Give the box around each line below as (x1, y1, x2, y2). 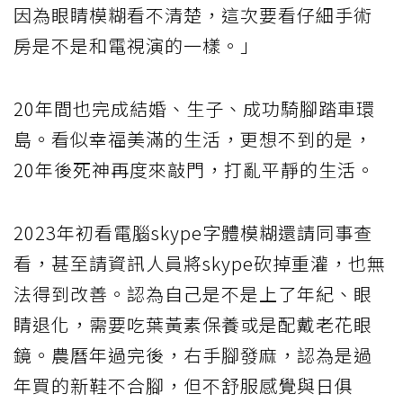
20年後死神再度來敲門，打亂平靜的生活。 (13, 156, 375, 183)
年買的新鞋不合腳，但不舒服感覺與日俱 (13, 372, 354, 399)
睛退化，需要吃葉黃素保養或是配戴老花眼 (13, 310, 372, 337)
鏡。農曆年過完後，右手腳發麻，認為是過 (13, 341, 372, 368)
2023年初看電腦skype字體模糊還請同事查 (13, 219, 372, 246)
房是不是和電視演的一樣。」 (13, 31, 259, 58)
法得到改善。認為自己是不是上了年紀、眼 (13, 280, 372, 307)
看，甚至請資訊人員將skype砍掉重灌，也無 (13, 249, 386, 276)
